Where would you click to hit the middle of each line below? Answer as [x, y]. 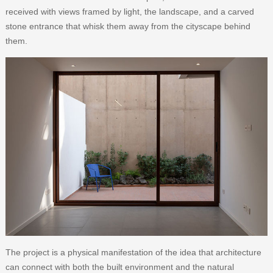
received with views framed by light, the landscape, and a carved [129, 11]
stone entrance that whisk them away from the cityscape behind [128, 26]
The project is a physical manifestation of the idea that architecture [133, 253]
